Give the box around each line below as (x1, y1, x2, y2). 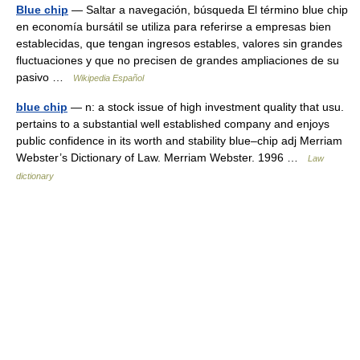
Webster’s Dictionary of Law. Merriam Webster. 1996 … (16, 151, 308, 164)
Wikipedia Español (73, 73, 144, 83)
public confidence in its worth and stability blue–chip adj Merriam (16, 134, 342, 147)
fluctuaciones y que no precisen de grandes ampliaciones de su (16, 54, 339, 67)
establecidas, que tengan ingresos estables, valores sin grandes (16, 37, 342, 50)
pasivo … (16, 71, 73, 84)
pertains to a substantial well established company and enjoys (16, 117, 329, 130)
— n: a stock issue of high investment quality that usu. (67, 100, 344, 113)
